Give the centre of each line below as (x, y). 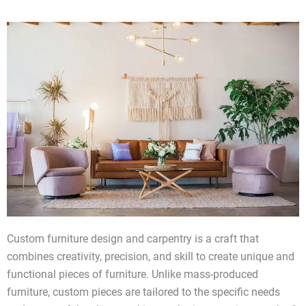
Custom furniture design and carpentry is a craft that (133, 239)
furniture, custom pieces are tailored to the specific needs (143, 292)
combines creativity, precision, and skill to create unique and (151, 257)
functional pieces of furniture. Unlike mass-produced (133, 275)
